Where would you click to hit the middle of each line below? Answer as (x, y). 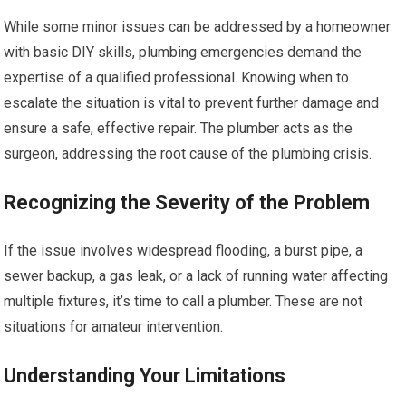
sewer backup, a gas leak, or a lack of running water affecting (196, 276)
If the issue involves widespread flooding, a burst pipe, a (184, 251)
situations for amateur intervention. (114, 327)
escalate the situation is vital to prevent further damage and (192, 103)
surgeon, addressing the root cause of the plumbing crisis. (188, 154)
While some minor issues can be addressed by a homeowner (198, 27)
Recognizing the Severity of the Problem (187, 203)
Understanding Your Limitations (145, 376)
